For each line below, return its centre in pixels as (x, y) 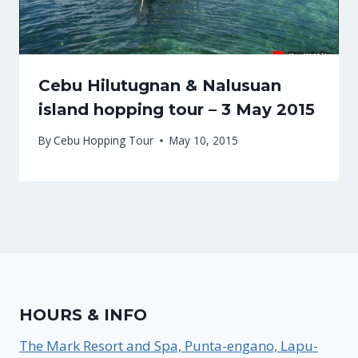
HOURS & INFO (83, 314)
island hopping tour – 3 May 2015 (177, 109)
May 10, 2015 (204, 141)
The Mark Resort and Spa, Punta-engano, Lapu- (169, 345)
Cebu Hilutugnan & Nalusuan (160, 85)
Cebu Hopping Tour (104, 141)
